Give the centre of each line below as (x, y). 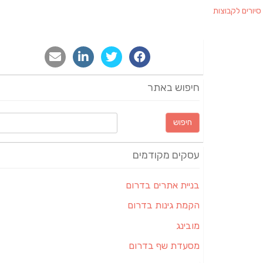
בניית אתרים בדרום (162, 185)
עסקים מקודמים (166, 155)
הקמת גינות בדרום (163, 205)
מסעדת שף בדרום (164, 246)
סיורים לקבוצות (237, 11)
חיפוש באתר (173, 87)
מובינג (188, 225)
